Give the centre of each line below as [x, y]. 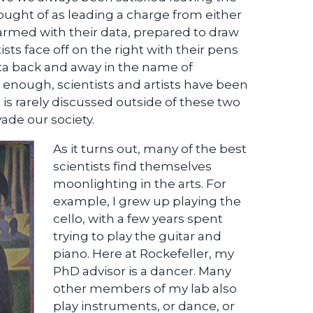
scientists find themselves [132, 167]
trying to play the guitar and [137, 236]
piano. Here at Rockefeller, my [144, 254]
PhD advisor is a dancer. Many [142, 271]
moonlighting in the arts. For [140, 184]
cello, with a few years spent [138, 219]
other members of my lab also [145, 289]
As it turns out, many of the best [150, 149]
